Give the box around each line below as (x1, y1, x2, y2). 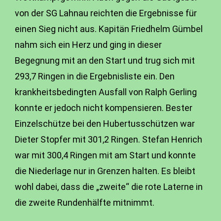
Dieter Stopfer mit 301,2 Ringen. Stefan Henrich (15, 134, 202, 145)
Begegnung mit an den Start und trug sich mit (15, 55, 195, 66)
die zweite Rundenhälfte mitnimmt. (15, 197, 154, 208)
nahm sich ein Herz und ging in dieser (15, 39, 162, 50)
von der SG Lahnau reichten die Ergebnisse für (15, 8, 197, 18)
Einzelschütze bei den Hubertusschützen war (15, 118, 195, 129)
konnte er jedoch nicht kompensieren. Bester (15, 103, 192, 113)
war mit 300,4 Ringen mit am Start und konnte (15, 150, 196, 160)
